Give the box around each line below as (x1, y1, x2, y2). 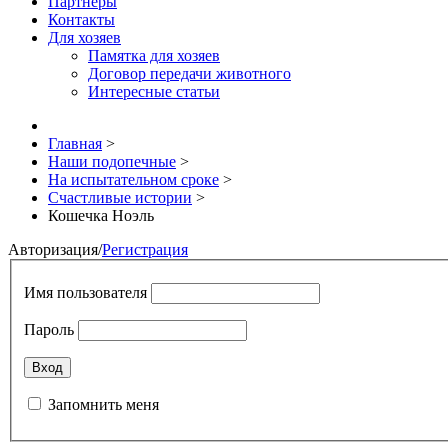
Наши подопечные (48, 153, 176, 170)
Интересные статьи (88, 83, 220, 100)
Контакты (48, 11, 115, 28)
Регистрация (102, 241, 188, 258)
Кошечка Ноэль (48, 207, 154, 224)
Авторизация (8, 241, 98, 258)
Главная (48, 135, 102, 152)
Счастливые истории (48, 189, 192, 206)
